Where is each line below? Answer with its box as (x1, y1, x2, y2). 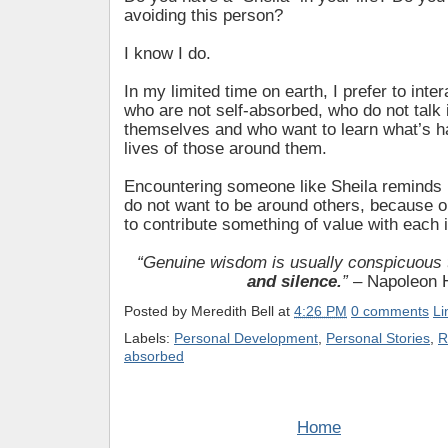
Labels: (124, 330, 174, 347)
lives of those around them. (124, 139, 327, 159)
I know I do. (124, 44, 211, 64)
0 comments (351, 303, 429, 320)
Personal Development (174, 330, 318, 347)
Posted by (124, 303, 191, 320)
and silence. (246, 272, 342, 292)
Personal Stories (326, 330, 430, 347)
